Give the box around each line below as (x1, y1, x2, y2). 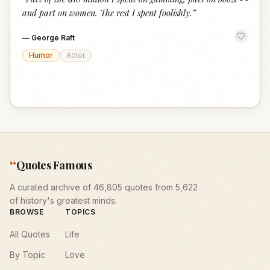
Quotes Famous (16, 158, 92, 172)
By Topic (10, 250, 45, 260)
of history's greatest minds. (10, 195, 117, 206)
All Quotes (10, 229, 50, 239)
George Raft (31, 33, 75, 42)
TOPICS (65, 207, 96, 216)
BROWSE (10, 207, 44, 216)
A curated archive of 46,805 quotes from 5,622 (10, 182, 198, 192)
